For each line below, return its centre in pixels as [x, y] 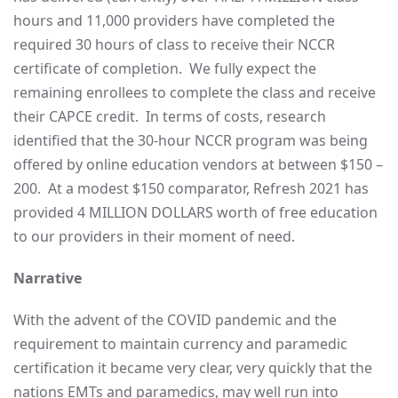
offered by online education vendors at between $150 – [198, 164]
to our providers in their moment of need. [154, 236]
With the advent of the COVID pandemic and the [175, 320]
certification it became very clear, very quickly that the [193, 368]
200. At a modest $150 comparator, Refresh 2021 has [191, 188]
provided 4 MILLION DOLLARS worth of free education [195, 212]
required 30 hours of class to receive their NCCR [174, 44]
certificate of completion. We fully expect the [165, 68]
